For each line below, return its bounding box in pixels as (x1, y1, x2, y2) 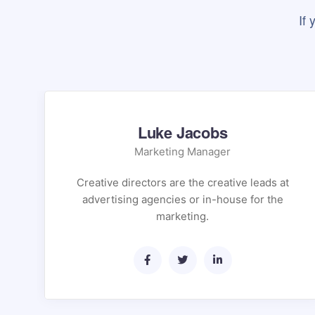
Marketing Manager (134, 145, 231, 158)
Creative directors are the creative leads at (76, 176, 289, 189)
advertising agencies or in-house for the (82, 193, 283, 206)
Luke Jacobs (137, 121, 228, 143)
